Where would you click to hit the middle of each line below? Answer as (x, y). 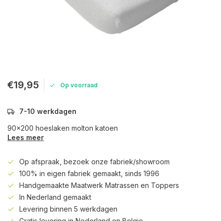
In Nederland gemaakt (55, 197)
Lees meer (26, 137)
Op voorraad (79, 85)
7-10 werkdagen (48, 111)
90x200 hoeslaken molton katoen (63, 128)
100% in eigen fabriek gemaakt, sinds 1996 (89, 173)
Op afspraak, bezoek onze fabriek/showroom (94, 162)
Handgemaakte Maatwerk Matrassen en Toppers (99, 185)
